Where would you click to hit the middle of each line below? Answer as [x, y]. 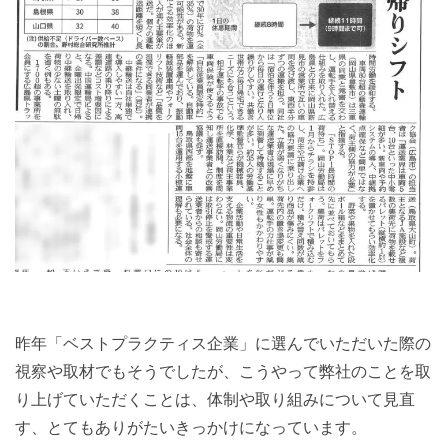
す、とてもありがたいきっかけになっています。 [191, 428]
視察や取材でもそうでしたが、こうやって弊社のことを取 [223, 372]
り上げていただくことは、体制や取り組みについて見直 [215, 400]
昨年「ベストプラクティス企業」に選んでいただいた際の [223, 344]
